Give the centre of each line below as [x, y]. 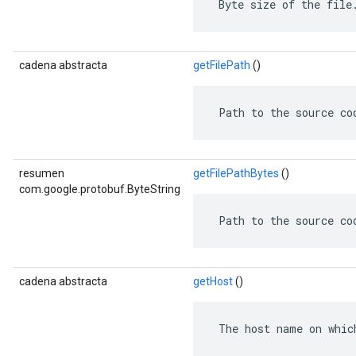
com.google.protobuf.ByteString [100, 189]
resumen [42, 173]
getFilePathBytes [236, 173]
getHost [213, 281]
